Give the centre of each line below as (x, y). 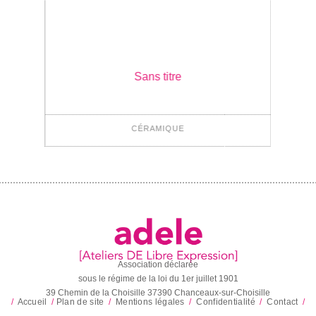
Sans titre (158, 77)
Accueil (32, 302)
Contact (282, 302)
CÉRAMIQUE (158, 129)
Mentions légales (150, 302)
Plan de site (80, 302)
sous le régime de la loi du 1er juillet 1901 (158, 279)
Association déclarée (158, 265)
